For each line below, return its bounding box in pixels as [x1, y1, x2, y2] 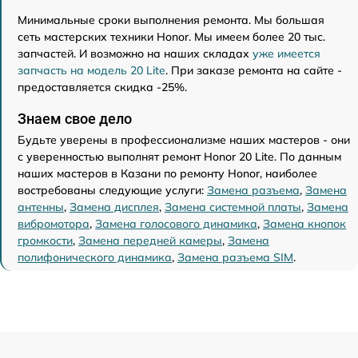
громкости [18, 233, 73, 248]
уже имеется [253, 46, 320, 61]
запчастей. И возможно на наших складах [18, 46, 253, 61]
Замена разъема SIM [177, 250, 293, 265]
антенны [18, 200, 64, 214]
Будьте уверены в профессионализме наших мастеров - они [18, 133, 350, 147]
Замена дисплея [70, 200, 159, 214]
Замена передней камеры [78, 233, 222, 248]
